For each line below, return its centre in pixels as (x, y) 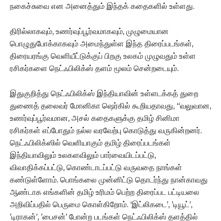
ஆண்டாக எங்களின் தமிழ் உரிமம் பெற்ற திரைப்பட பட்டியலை (105, 192)
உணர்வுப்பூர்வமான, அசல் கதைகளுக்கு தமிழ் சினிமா (95, 118)
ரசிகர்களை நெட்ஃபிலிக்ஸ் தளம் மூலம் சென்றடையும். (94, 68)
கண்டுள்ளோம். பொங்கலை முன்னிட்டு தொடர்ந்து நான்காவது (109, 180)
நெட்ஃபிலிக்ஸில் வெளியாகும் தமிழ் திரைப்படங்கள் (90, 143)
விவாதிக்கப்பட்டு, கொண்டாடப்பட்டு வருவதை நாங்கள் (96, 167)
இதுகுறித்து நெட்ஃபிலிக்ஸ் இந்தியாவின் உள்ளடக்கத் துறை (104, 93)
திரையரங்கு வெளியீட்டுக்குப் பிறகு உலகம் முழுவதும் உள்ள (103, 56)
